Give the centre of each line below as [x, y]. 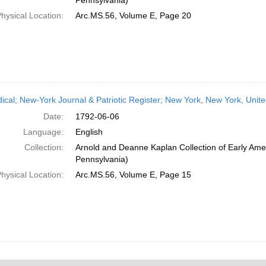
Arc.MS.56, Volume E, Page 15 [133, 175]
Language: [43, 132]
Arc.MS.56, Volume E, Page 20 [133, 15]
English [89, 132]
